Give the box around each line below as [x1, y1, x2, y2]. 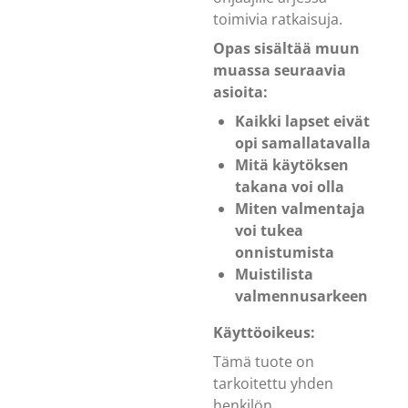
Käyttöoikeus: [213, 321, 315, 342]
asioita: [213, 81, 268, 102]
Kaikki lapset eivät [235, 110, 370, 131]
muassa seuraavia [213, 59, 346, 80]
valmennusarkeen [235, 285, 368, 306]
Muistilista [235, 263, 313, 284]
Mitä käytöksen [235, 154, 349, 175]
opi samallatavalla [235, 132, 371, 153]
